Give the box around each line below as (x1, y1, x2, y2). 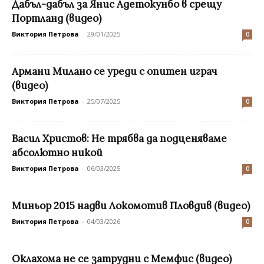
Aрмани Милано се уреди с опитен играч (12, 64, 217, 78)
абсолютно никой (12, 146, 103, 159)
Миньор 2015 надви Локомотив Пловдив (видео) (12, 199, 250, 212)
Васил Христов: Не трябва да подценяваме (12, 131, 227, 145)
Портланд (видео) (12, 11, 101, 25)
